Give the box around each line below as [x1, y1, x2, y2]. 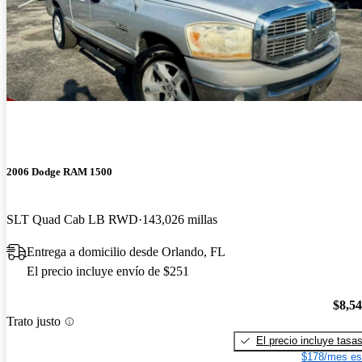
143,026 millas [142, 213, 217, 227]
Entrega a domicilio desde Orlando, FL [27, 245, 225, 259]
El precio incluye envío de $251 [27, 264, 189, 279]
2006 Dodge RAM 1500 [6, 166, 112, 179]
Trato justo [6, 314, 61, 329]
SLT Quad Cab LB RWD [6, 213, 138, 227]
